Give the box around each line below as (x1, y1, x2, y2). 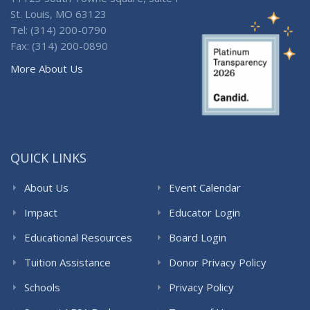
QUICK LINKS (10, 149, 86, 166)
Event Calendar (169, 180, 241, 194)
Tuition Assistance (24, 255, 111, 269)
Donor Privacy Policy (169, 255, 266, 269)
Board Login (169, 230, 226, 244)
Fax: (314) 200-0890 (10, 38, 108, 53)
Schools (24, 280, 60, 294)
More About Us (10, 61, 83, 75)
